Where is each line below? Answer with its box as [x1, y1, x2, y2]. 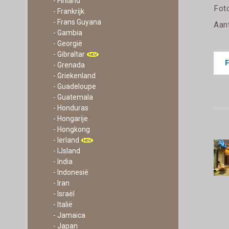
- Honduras [53, 104, 88, 112]
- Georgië [53, 39, 82, 48]
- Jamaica [53, 211, 85, 219]
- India [53, 157, 73, 166]
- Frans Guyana [53, 18, 101, 26]
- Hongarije [53, 114, 88, 123]
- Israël [53, 190, 75, 198]
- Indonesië [53, 168, 88, 176]
